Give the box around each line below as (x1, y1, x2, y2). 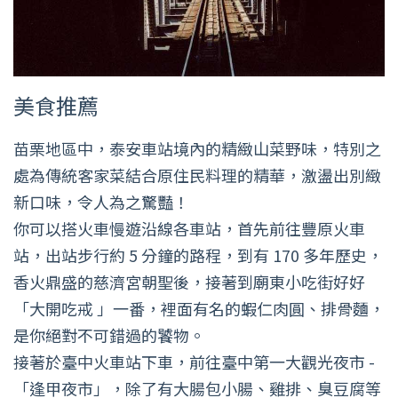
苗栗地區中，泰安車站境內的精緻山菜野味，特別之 (13, 137, 381, 161)
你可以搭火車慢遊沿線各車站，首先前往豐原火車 (13, 217, 365, 241)
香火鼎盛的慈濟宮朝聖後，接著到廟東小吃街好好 (13, 270, 365, 294)
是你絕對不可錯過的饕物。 (13, 323, 205, 347)
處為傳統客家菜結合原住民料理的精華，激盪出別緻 (13, 163, 381, 187)
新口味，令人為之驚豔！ (13, 190, 189, 214)
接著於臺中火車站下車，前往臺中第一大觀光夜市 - (13, 350, 375, 374)
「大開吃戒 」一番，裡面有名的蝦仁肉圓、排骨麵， (13, 297, 385, 321)
